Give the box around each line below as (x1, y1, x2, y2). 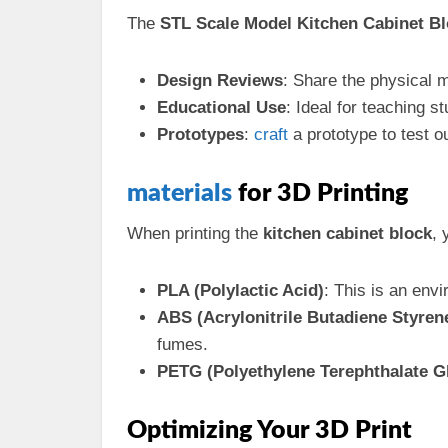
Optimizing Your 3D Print (127, 418, 412, 443)
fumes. (157, 335, 208, 354)
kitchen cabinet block (263, 224, 432, 243)
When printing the (127, 224, 263, 243)
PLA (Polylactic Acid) (157, 281, 324, 300)
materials (127, 181, 232, 206)
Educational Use (157, 98, 286, 117)
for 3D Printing (232, 181, 408, 206)
